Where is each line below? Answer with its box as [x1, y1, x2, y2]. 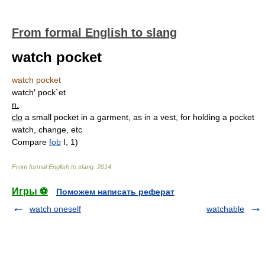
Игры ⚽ [12, 186, 48, 196]
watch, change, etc [12, 125, 82, 134]
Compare [12, 137, 47, 147]
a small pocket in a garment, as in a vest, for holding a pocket [25, 112, 254, 122]
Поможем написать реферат [56, 187, 174, 196]
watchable [206, 204, 244, 214]
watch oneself [30, 204, 81, 214]
